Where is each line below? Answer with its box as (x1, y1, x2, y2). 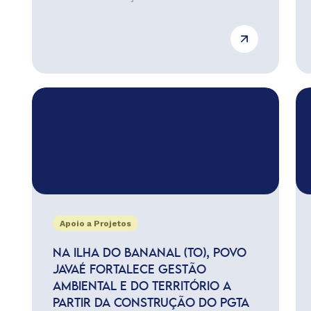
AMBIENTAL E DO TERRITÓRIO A (52, 281, 231, 292)
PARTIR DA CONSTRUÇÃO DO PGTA (52, 298, 253, 309)
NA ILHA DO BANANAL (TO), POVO (52, 248, 246, 259)
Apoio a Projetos (59, 219, 131, 228)
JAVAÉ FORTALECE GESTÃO (52, 264, 206, 276)
